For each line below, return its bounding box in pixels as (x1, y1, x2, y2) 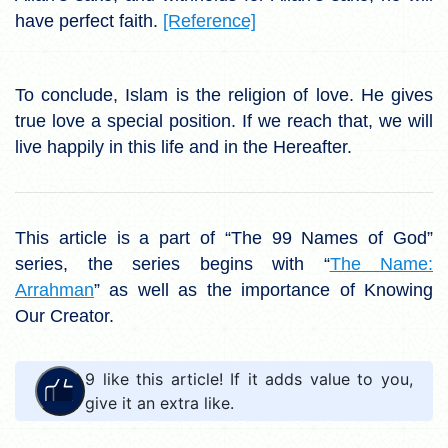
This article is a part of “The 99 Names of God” (15, 227, 433, 248)
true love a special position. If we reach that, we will (15, 110, 433, 131)
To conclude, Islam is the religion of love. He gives (15, 84, 433, 105)
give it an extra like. (85, 392, 234, 413)
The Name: (329, 253, 433, 274)
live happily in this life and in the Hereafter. (15, 136, 352, 157)
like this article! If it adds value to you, (95, 368, 413, 389)
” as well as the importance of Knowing (94, 279, 433, 300)
